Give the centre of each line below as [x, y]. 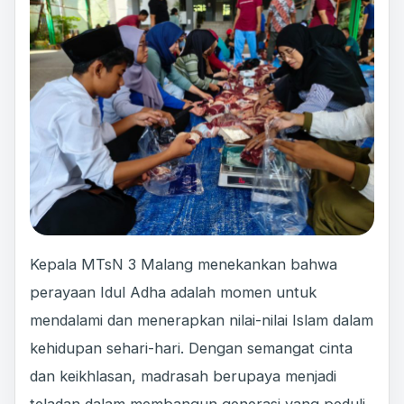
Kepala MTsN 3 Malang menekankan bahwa [184, 265]
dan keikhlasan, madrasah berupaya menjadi [183, 376]
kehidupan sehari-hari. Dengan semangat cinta [191, 349]
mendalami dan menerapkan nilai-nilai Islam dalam [202, 321]
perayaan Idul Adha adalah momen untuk [173, 293]
